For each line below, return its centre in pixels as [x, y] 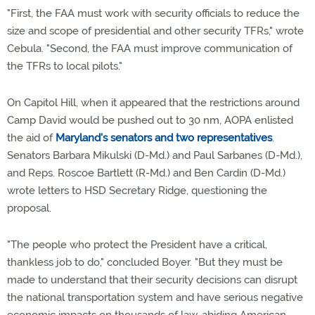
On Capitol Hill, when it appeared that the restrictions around [153, 103]
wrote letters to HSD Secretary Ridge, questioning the [137, 191]
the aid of [31, 138]
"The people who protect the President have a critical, [137, 245]
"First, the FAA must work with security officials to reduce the [153, 13]
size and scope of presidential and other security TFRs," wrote [155, 31]
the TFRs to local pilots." [65, 66]
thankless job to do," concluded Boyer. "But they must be [145, 262]
